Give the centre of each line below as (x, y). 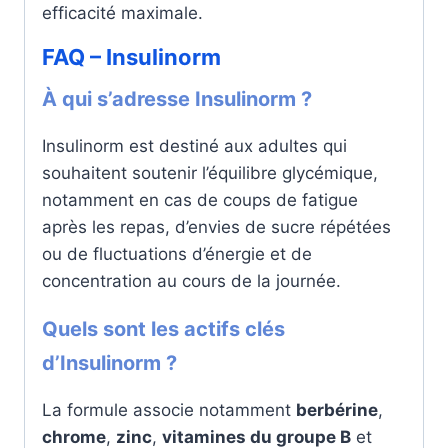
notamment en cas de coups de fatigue (200, 199)
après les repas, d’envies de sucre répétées (216, 226)
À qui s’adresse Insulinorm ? (177, 98)
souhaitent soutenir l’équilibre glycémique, (210, 172)
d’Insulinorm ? (109, 362)
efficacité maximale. (122, 12)
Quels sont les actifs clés (163, 328)
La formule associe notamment (169, 409)
